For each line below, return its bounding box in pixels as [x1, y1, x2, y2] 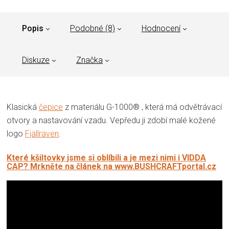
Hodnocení [142, 24, 180, 34]
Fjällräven [25, 129, 59, 139]
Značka [76, 55, 103, 65]
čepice [39, 102, 63, 112]
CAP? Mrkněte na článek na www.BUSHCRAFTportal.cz [7, 162, 216, 172]
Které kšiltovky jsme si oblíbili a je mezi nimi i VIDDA [7, 153, 206, 163]
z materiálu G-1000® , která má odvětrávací [63, 102, 222, 112]
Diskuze [22, 55, 50, 65]
